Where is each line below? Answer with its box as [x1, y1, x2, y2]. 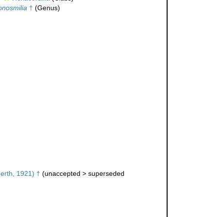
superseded [88, 170, 124, 178]
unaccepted [44, 170, 80, 178]
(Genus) [32, 4, 60, 12]
